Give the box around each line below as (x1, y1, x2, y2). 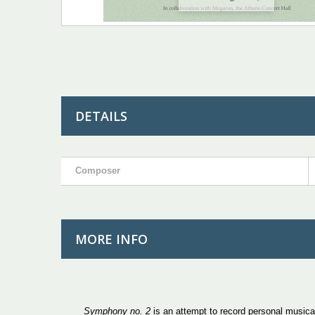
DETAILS (75, 107, 127, 124)
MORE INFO (75, 230, 148, 247)
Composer (75, 165, 120, 176)
